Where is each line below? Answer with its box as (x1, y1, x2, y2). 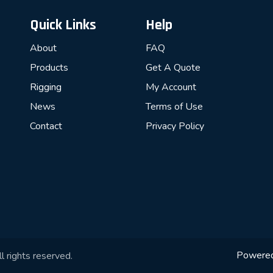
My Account (146, 80, 196, 94)
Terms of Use (146, 99, 203, 113)
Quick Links (30, 15, 96, 34)
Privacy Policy (146, 119, 204, 133)
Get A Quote (146, 60, 200, 74)
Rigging (30, 80, 62, 94)
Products (30, 60, 68, 74)
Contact (30, 119, 62, 133)
